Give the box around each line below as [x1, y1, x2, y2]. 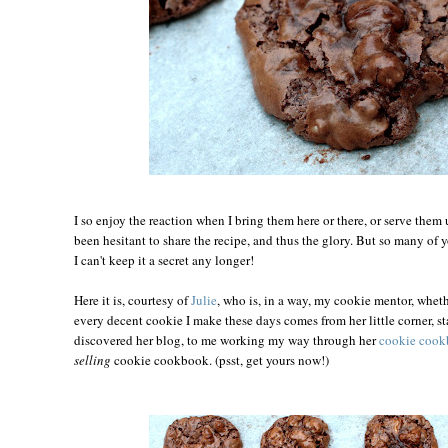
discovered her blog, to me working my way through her [74, 330, 379, 349]
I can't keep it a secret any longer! [74, 250, 254, 269]
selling [74, 350, 111, 369]
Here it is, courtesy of [74, 290, 191, 309]
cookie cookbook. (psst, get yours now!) [111, 350, 329, 369]
